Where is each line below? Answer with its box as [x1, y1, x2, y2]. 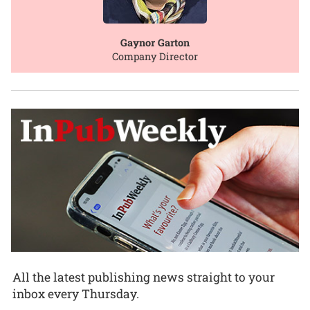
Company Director [112, 49, 198, 63]
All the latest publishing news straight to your [12, 269, 275, 286]
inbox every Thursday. [12, 286, 139, 302]
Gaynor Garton [120, 35, 190, 49]
